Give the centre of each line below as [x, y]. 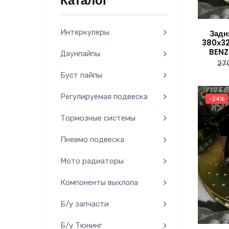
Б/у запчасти [85, 204]
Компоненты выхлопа [99, 182]
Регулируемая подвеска [104, 97]
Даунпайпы [80, 54]
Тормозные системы [98, 118]
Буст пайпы [81, 75]
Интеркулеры [85, 32]
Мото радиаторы [92, 161]
